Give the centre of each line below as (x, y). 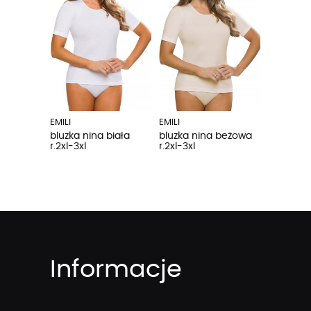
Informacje (116, 269)
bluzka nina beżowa (205, 136)
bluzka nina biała (90, 136)
